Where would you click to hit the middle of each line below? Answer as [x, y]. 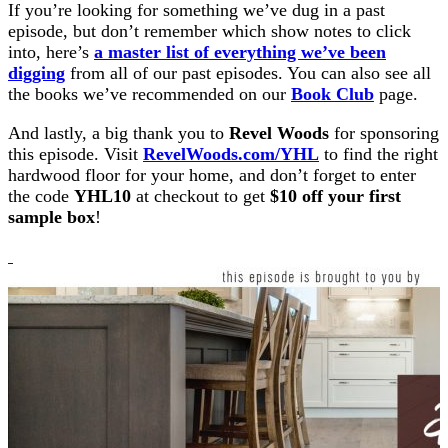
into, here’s [51, 52]
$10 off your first [335, 196]
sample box [51, 217]
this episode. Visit [75, 154]
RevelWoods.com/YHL [231, 154]
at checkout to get [200, 196]
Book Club [332, 94]
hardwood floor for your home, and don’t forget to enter [212, 175]
